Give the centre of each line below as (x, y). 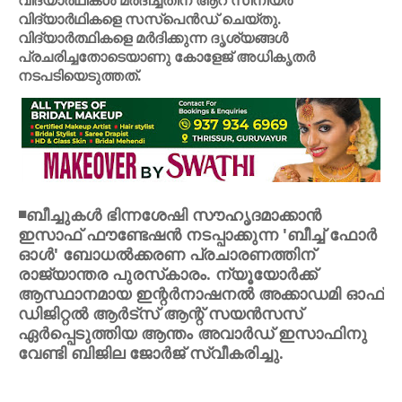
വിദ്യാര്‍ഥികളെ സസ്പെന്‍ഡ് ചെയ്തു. (149, 19)
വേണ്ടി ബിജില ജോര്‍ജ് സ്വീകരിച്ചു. (151, 353)
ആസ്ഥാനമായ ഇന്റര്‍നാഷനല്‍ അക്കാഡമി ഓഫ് (201, 293)
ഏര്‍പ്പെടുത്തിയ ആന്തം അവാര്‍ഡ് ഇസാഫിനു (192, 333)
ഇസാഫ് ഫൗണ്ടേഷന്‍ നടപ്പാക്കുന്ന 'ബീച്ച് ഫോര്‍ (197, 234)
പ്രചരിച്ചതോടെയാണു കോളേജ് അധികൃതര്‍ (166, 57)
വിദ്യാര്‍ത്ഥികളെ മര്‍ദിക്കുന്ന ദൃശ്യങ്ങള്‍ (153, 38)
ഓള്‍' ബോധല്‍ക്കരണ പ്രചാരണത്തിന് (166, 254)
